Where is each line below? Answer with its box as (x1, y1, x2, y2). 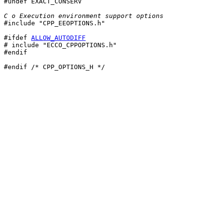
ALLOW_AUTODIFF (31, 34, 86, 41)
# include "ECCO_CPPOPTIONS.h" (4, 41, 117, 49)
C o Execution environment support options (4, 12, 163, 19)
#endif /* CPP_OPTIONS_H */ (4, 63, 105, 71)
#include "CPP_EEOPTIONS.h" (4, 19, 105, 27)
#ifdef (4, 34, 31, 41)
